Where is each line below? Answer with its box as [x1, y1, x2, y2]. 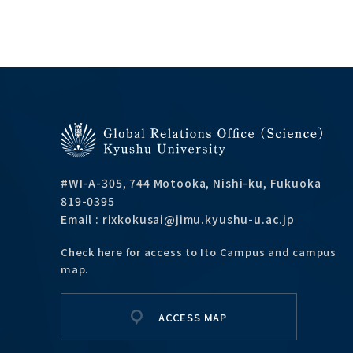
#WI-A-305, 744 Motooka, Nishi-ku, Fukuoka [61, 175, 321, 191]
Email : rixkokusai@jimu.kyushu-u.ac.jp [61, 211, 295, 228]
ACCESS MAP [158, 309, 227, 325]
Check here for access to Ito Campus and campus [61, 244, 336, 260]
